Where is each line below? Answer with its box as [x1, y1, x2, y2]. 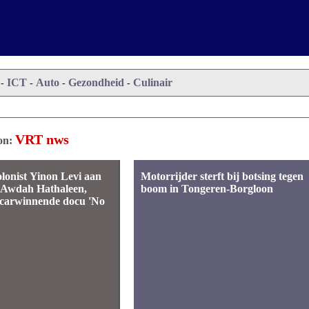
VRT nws [15, 132, 70, 147]
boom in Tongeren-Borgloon [140, 183, 273, 195]
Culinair [133, 77, 173, 88]
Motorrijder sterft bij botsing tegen [140, 170, 303, 182]
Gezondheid [68, 77, 125, 88]
